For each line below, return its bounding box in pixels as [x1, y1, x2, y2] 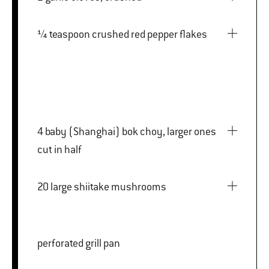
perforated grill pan [37, 236, 120, 250]
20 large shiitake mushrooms [50, 180, 166, 193]
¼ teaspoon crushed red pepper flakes [92, 27, 207, 41]
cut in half [37, 142, 82, 156]
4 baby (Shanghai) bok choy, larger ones [37, 124, 45, 138]
